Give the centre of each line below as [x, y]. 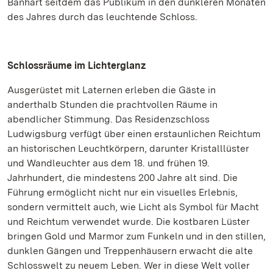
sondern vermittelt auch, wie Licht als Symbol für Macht [133, 207]
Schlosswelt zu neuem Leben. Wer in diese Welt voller [129, 265]
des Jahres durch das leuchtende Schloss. [102, 17]
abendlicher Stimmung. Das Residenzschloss [108, 119]
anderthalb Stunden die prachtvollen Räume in [112, 105]
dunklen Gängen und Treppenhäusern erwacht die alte [130, 251]
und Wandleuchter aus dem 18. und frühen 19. [108, 163]
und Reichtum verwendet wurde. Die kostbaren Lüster [129, 222]
